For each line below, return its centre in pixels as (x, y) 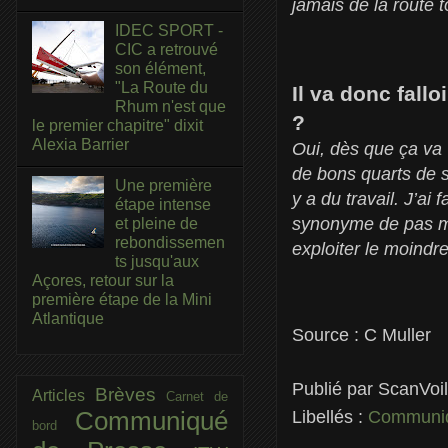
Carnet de (197, 396)
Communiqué (151, 420)
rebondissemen (170, 242)
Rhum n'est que (171, 107)
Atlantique (68, 318)
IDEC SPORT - (169, 31)
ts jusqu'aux (157, 261)
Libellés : (330, 416)
